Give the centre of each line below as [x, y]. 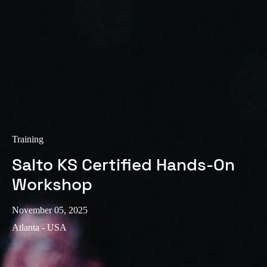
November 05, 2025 [50, 210]
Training [28, 139]
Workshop [52, 184]
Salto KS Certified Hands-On [123, 164]
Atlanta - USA [39, 227]
